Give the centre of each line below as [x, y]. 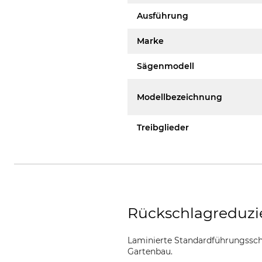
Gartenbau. [150, 251]
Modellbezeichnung [180, 97]
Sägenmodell [166, 66]
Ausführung [163, 16]
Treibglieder [163, 127]
